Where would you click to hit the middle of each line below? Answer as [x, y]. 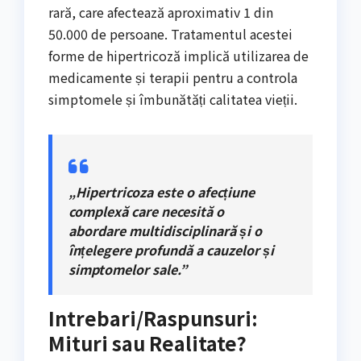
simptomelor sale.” [128, 269]
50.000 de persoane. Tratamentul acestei [170, 33]
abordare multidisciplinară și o [165, 230]
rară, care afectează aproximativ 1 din [161, 12]
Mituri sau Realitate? [147, 342]
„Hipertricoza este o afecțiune [162, 191]
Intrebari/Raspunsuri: [153, 317]
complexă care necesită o [146, 211]
